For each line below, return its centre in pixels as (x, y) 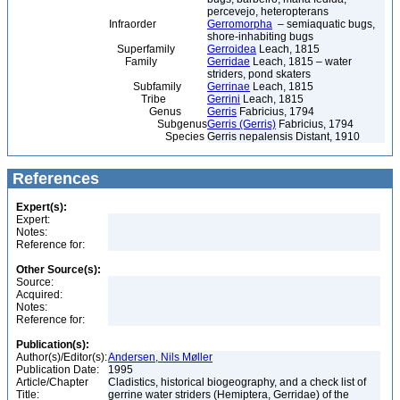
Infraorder (84, 24)
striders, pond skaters (259, 74)
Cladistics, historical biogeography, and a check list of (237, 382)
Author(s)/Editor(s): (62, 357)
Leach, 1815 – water (301, 62)
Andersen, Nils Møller (160, 357)
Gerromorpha (240, 24)
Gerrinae (229, 87)
